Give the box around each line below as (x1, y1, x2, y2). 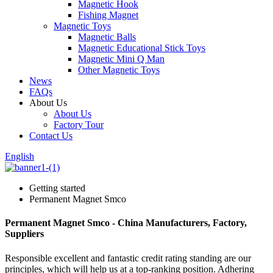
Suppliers (5, 229, 44, 239)
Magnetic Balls (78, 32, 136, 42)
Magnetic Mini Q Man (78, 54, 165, 64)
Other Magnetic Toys (78, 65, 160, 75)
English (5, 151, 34, 161)
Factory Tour (54, 119, 104, 130)
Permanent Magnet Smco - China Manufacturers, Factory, (5, 218, 247, 229)
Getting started (29, 183, 85, 193)
